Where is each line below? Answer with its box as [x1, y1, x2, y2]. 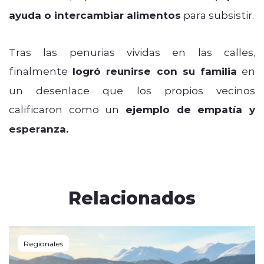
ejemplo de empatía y [126, 102, 255, 116]
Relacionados [68, 184, 196, 209]
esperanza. [9, 121, 68, 136]
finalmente [9, 64, 73, 77]
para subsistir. [181, 8, 254, 21]
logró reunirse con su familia [72, 64, 237, 78]
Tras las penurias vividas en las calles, [9, 45, 255, 58]
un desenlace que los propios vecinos [9, 83, 255, 97]
